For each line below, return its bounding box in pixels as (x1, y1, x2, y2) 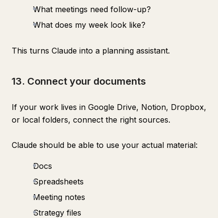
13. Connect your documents (12, 75, 146, 87)
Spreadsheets (33, 177, 84, 186)
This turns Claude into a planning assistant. (12, 46, 170, 55)
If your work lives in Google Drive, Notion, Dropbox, (12, 102, 206, 112)
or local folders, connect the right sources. (12, 115, 170, 125)
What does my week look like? (33, 20, 145, 30)
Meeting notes (33, 192, 85, 202)
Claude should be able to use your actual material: (12, 140, 198, 150)
